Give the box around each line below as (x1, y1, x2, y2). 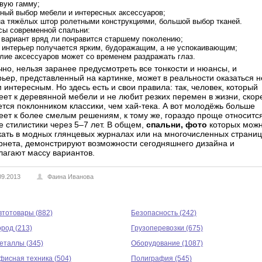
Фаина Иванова (47, 173, 94, 180)
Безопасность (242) (131, 209, 196, 217)
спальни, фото (146, 120, 207, 129)
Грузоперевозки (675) (131, 224, 203, 232)
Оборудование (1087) (131, 239, 203, 247)
